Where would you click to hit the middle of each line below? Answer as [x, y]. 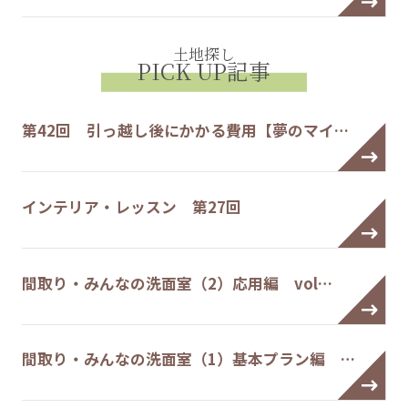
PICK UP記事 [204, 71]
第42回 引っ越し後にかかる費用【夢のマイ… [185, 131]
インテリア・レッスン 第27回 [131, 207]
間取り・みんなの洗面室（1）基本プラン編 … [188, 359]
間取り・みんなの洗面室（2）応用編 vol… [177, 283]
